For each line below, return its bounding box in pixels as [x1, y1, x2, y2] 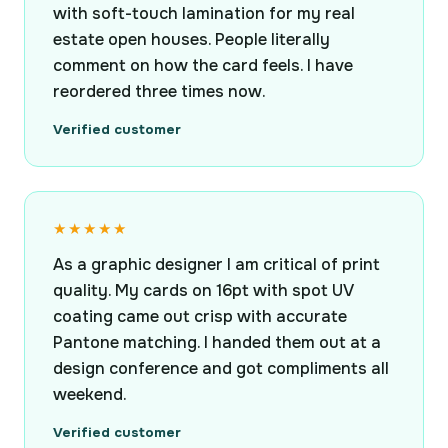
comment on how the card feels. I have [53, 55, 353, 77]
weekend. [53, 384, 127, 406]
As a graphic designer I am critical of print [53, 254, 380, 276]
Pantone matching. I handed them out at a [53, 332, 381, 354]
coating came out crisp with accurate [53, 306, 347, 328]
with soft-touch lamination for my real [53, 3, 355, 25]
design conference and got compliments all [53, 358, 389, 380]
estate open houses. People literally [53, 29, 330, 51]
